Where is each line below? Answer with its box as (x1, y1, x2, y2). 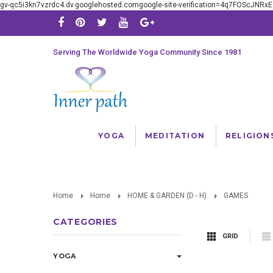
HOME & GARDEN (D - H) (127, 191, 207, 200)
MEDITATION (144, 131, 205, 140)
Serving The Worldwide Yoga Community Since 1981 (53, 48, 241, 57)
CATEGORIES (53, 216, 118, 227)
